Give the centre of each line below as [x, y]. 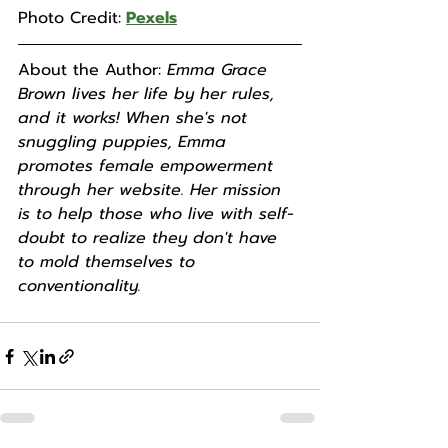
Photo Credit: [69, 18]
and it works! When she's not [135, 118]
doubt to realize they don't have [150, 238]
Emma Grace [220, 70]
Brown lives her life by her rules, [149, 94]
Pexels [151, 18]
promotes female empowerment [148, 166]
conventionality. [79, 286]
